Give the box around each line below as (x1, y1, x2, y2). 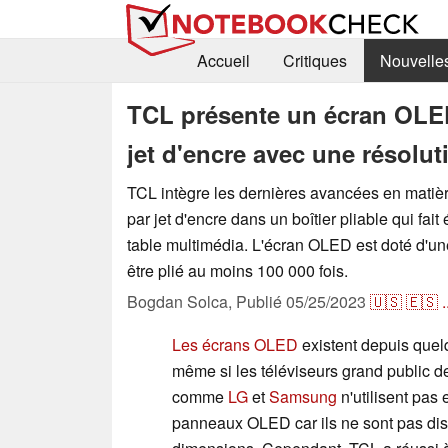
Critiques (282, 49, 347, 73)
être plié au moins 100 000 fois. (127, 258, 348, 282)
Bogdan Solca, (127, 289, 236, 313)
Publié (236, 289, 286, 313)
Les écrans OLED (172, 332, 298, 356)
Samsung (269, 384, 337, 408)
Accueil (196, 49, 250, 73)
